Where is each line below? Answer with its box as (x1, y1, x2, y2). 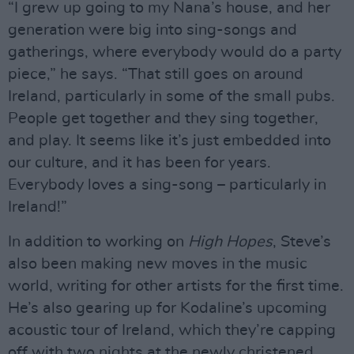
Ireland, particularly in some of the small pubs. (8, 88, 335, 105)
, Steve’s (273, 234, 331, 250)
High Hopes (188, 234, 273, 250)
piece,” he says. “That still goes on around (8, 66, 303, 83)
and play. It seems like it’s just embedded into (8, 133, 331, 149)
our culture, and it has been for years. (8, 155, 271, 171)
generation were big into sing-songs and (8, 22, 297, 39)
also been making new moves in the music (8, 256, 307, 273)
